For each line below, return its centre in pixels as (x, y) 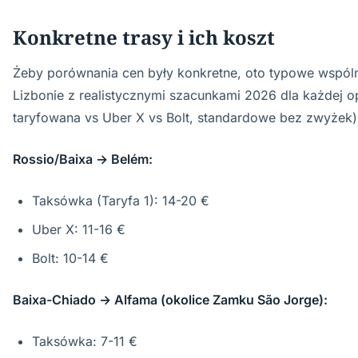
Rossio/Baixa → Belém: (83, 159)
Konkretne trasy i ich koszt (144, 37)
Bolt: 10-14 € (70, 258)
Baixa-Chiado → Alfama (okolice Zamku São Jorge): (170, 300)
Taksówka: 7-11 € (85, 341)
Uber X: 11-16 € (79, 229)
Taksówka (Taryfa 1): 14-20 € (121, 201)
